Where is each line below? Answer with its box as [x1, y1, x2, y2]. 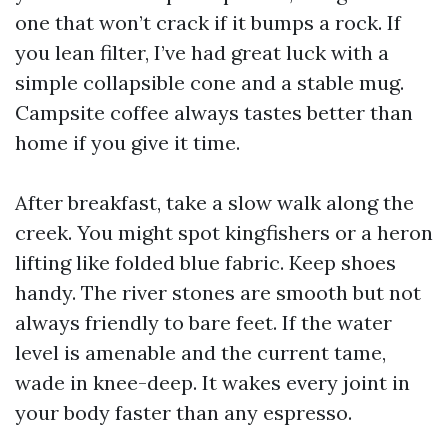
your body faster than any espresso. [15, 400, 352, 425]
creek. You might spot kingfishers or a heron [15, 220, 433, 245]
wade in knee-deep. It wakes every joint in [15, 370, 410, 395]
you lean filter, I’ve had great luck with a [15, 40, 389, 65]
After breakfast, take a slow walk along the [15, 190, 414, 215]
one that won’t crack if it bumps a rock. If [15, 10, 401, 35]
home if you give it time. [15, 130, 240, 155]
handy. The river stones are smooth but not [15, 280, 421, 305]
